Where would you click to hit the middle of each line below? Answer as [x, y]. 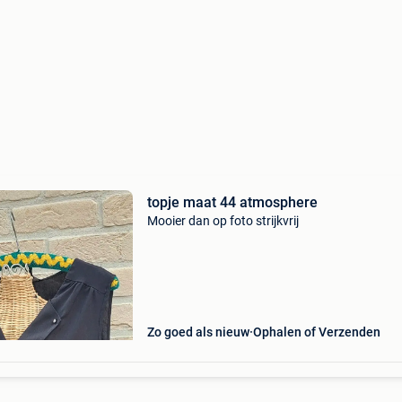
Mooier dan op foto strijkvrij [223, 221]
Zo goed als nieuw [198, 332]
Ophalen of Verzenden [316, 332]
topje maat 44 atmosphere [232, 202]
